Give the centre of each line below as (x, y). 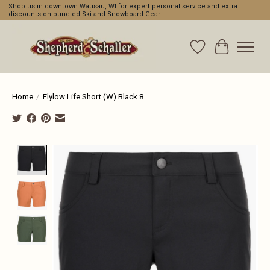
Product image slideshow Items (120, 151)
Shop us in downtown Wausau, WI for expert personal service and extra (123, 7)
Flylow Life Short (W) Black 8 (93, 97)
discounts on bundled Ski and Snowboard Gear (84, 14)
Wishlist (215, 52)
